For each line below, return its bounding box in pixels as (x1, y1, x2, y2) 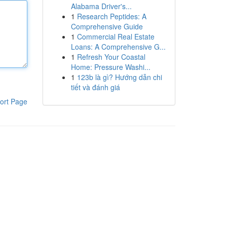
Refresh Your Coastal (77, 52, 145, 62)
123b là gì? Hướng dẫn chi (77, 72, 162, 82)
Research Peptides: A (77, 11, 146, 21)
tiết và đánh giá (70, 82, 120, 92)
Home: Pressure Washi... (70, 62, 150, 72)
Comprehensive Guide (70, 21, 143, 31)
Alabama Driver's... (70, 1, 132, 11)
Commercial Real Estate (77, 31, 155, 42)
